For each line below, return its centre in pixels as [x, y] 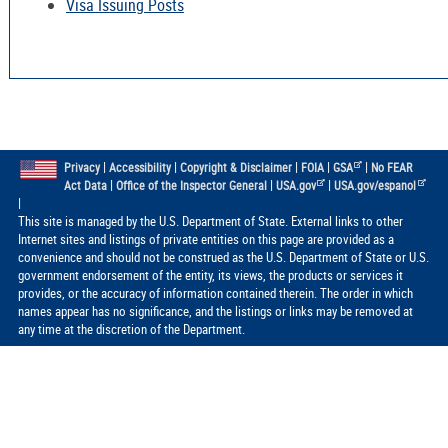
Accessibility [139, 167]
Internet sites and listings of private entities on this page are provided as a [205, 238]
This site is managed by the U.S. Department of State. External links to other [210, 220]
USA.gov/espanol [375, 185]
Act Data [85, 185]
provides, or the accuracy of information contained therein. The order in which [215, 292]
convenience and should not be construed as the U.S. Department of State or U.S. [223, 256]
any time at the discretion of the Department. [131, 328]
